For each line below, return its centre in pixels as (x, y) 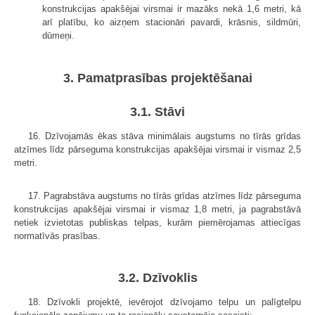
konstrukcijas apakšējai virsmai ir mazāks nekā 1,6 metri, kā (172, 9)
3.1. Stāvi (157, 111)
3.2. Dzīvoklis (157, 278)
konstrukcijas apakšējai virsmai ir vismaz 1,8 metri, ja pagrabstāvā (157, 209)
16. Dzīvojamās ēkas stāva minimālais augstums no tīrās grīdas (165, 136)
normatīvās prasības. (57, 236)
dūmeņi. (58, 36)
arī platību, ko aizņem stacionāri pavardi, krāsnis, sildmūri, (172, 22)
